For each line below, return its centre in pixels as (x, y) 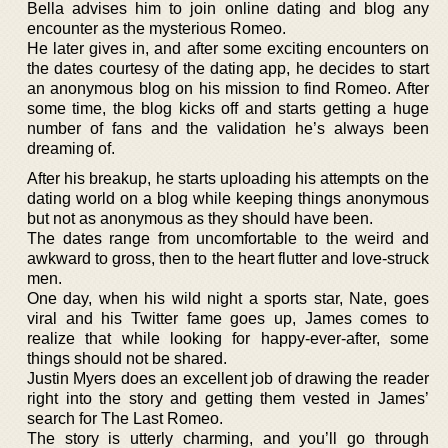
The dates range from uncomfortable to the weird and (228, 238)
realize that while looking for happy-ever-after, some (228, 338)
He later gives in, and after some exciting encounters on (228, 48)
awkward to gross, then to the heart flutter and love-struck (228, 258)
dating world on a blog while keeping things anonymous (228, 198)
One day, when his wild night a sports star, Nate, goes (228, 298)
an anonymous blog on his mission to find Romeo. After (228, 88)
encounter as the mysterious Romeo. (156, 28)
